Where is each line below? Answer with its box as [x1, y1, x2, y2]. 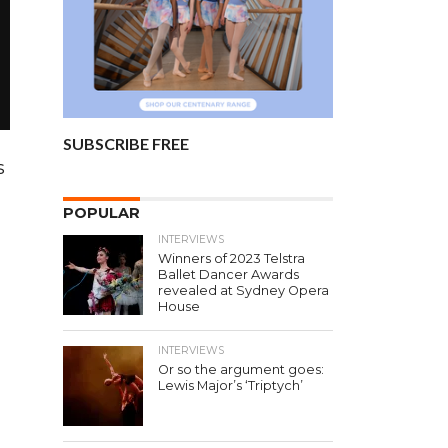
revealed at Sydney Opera [158, 283, 329, 298]
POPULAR [63, 204, 140, 222]
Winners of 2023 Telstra [158, 251, 305, 266]
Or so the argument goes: [158, 362, 324, 377]
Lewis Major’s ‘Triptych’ [158, 378, 303, 393]
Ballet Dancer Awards [158, 267, 299, 282]
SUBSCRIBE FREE [63, 134, 189, 153]
